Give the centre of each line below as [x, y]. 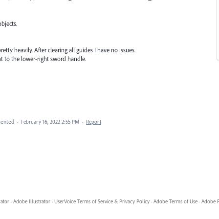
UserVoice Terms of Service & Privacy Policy [102, 202]
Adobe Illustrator [32, 202]
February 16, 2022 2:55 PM [50, 122]
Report [94, 122]
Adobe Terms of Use [175, 202]
